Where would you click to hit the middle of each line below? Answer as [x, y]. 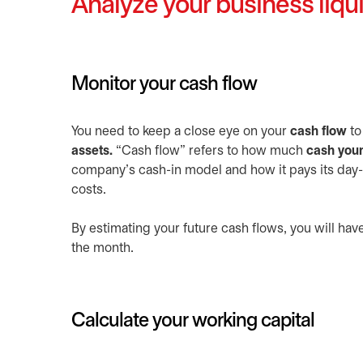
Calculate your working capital [193, 322]
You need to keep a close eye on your [181, 132]
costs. [89, 190]
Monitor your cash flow [164, 85]
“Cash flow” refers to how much [209, 151]
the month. [102, 248]
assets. [92, 151]
